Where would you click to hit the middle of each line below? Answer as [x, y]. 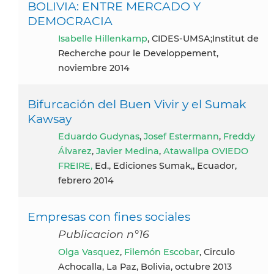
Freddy [239, 136]
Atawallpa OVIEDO [206, 151]
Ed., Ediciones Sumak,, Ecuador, [165, 165]
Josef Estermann [181, 136]
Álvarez [75, 151]
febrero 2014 [86, 180]
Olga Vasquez [93, 252]
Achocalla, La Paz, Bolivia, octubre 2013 [145, 266]
